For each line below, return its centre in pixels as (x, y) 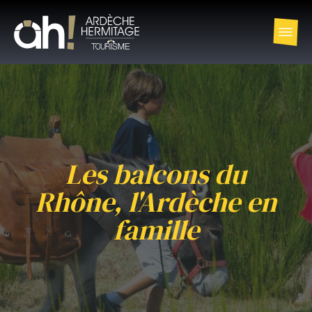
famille (156, 230)
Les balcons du (156, 174)
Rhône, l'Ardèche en (156, 202)
